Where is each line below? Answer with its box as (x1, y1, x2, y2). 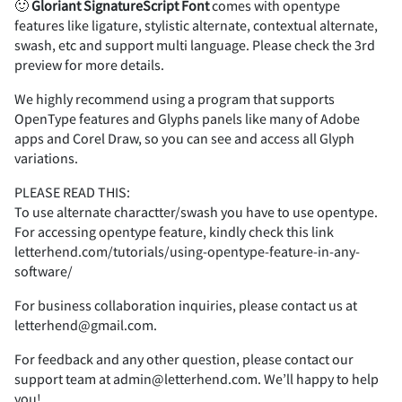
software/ (14, 261, 73, 280)
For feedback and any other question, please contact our (14, 349, 354, 368)
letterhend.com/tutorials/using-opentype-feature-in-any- (14, 241, 360, 260)
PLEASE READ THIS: (14, 182, 130, 201)
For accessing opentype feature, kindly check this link (14, 222, 334, 240)
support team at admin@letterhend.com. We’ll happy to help (14, 369, 379, 388)
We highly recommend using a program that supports (14, 89, 335, 108)
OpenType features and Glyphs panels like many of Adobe (14, 109, 360, 127)
